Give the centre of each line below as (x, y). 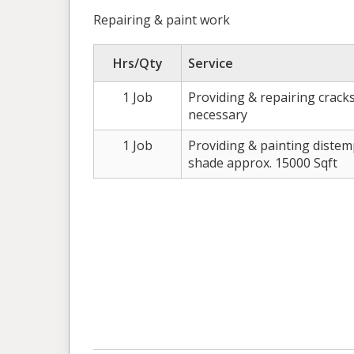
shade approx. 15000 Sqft (263, 163)
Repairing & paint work (162, 20)
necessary (218, 115)
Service (211, 64)
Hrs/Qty (137, 64)
